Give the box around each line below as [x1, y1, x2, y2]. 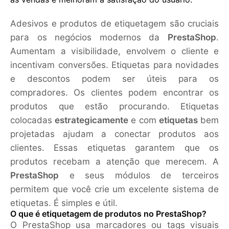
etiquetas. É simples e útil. [10, 198, 118, 209]
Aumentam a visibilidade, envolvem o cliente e [10, 46, 219, 57]
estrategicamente [55, 115, 129, 126]
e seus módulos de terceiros [59, 170, 219, 181]
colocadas [10, 115, 55, 126]
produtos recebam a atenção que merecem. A [10, 156, 219, 167]
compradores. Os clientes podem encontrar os [10, 87, 219, 98]
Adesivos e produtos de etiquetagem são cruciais [10, 18, 219, 29]
